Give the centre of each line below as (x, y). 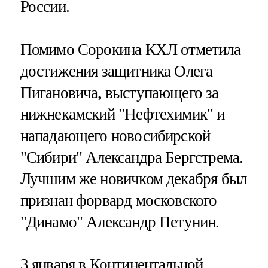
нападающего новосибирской (115, 135)
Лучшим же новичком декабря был (133, 179)
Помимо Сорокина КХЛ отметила (130, 49)
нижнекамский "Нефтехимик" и (122, 114)
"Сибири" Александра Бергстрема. (132, 157)
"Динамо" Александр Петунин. (120, 222)
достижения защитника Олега (116, 71)
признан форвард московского (118, 200)
